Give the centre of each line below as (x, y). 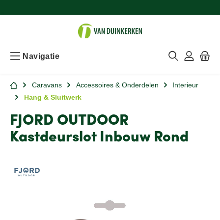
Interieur (186, 85)
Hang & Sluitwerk (53, 97)
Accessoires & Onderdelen (117, 85)
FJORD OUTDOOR (69, 121)
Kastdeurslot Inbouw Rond (99, 137)
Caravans (47, 85)
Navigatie (41, 56)
